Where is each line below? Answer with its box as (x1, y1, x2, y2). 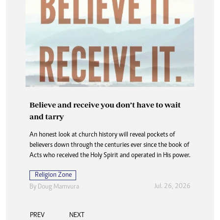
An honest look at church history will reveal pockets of (29, 132, 175, 139)
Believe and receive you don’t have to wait (29, 100, 181, 110)
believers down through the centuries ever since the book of (29, 142, 189, 149)
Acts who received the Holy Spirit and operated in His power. (29, 152, 191, 160)
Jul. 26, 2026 (154, 183, 191, 190)
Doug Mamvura (38, 184, 79, 191)
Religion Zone (35, 172, 72, 179)
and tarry (29, 112, 64, 121)
